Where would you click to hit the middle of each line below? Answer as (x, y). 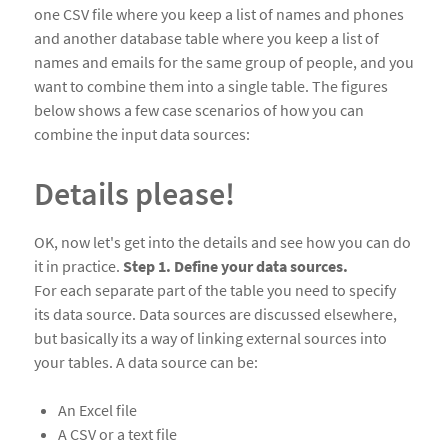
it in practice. (78, 266)
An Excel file (97, 410)
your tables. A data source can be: (146, 362)
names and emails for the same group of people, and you (224, 62)
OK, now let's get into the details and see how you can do (222, 242)
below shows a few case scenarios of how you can (199, 110)
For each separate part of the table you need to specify (215, 290)
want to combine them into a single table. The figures (211, 86)
